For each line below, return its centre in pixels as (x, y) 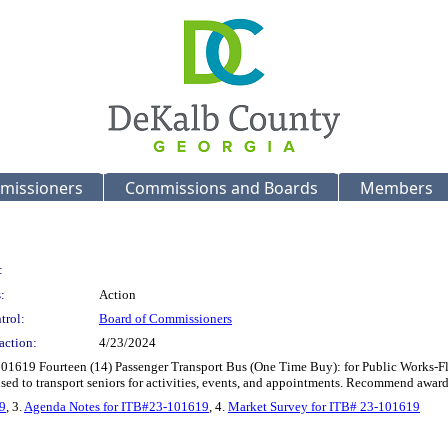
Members (396, 188)
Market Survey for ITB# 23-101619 (324, 406)
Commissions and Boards (221, 188)
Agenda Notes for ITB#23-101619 (116, 406)
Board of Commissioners (165, 318)
